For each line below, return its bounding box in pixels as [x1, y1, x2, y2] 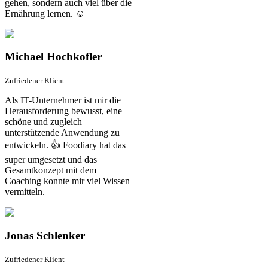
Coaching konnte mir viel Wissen [5, 176, 130, 187]
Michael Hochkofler [5, 50, 102, 63]
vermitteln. [5, 187, 45, 197]
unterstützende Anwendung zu [5, 127, 120, 138]
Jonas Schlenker [5, 229, 85, 242]
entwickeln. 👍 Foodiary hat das [5, 140, 126, 151]
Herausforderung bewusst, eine [5, 106, 122, 117]
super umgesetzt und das [5, 154, 97, 165]
